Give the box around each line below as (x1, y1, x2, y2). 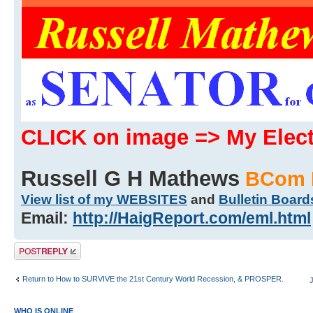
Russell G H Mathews (21, 166, 240, 191)
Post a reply (14, 242, 54, 252)
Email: (21, 209, 73, 228)
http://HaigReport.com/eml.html (73, 209, 311, 228)
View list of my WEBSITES (21, 192, 187, 208)
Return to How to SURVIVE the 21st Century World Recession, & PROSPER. (22, 274, 284, 283)
